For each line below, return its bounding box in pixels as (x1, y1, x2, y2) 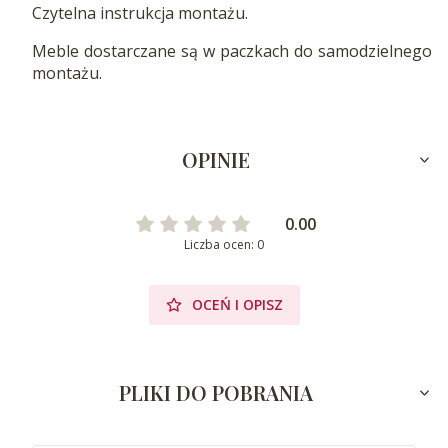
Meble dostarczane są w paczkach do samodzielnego (32, 39, 432, 62)
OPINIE (182, 145, 251, 173)
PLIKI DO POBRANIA (119, 378, 314, 406)
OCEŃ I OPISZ (191, 294, 283, 314)
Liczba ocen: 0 (184, 235, 264, 253)
